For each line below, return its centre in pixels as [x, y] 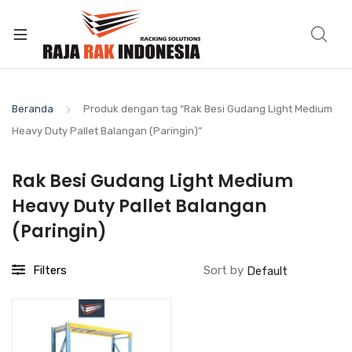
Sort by [225, 270]
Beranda [33, 109]
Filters [50, 270]
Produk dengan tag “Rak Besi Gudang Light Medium [208, 109]
